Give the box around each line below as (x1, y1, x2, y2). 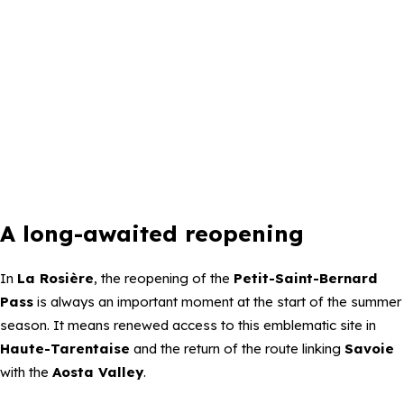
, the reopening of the (94, 269, 234, 287)
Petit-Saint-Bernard (234, 269, 377, 287)
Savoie (344, 339, 394, 357)
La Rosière (17, 269, 94, 287)
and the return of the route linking (130, 339, 344, 357)
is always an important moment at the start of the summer (33, 292, 401, 310)
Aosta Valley (52, 363, 143, 381)
